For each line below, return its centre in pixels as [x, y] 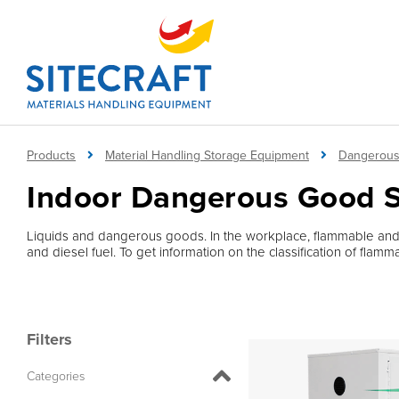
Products [51, 155]
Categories [56, 376]
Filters [49, 340]
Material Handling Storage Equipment [207, 155]
